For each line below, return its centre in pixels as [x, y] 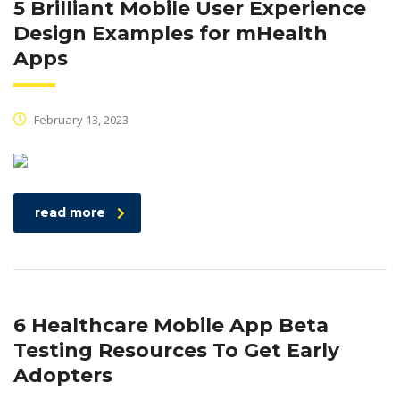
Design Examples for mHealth [171, 34]
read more [70, 213]
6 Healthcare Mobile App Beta [171, 326]
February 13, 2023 [80, 120]
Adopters [63, 376]
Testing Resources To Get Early [176, 351]
